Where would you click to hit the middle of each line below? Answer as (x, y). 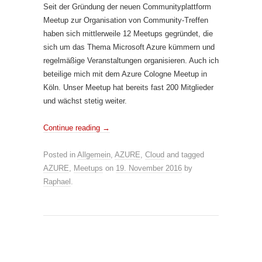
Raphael (57, 182)
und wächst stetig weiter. (85, 101)
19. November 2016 (149, 168)
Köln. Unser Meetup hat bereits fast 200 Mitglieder (128, 87)
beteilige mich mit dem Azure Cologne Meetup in (125, 74)
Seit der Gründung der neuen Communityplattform (127, 7)
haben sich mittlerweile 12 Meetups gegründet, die (128, 34)
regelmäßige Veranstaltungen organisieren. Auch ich (131, 61)
